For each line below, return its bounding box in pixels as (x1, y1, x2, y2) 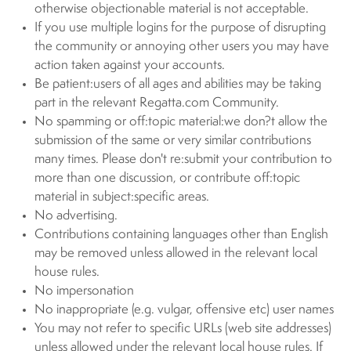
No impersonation (34, 284, 134, 298)
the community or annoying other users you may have (34, 40, 329, 53)
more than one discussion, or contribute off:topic (34, 172, 300, 185)
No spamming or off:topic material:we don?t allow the (34, 115, 327, 128)
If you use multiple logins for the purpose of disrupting (34, 21, 326, 34)
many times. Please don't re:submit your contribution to (34, 153, 332, 166)
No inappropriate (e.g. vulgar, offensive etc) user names (34, 303, 334, 317)
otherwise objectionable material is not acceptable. (34, 2, 309, 16)
